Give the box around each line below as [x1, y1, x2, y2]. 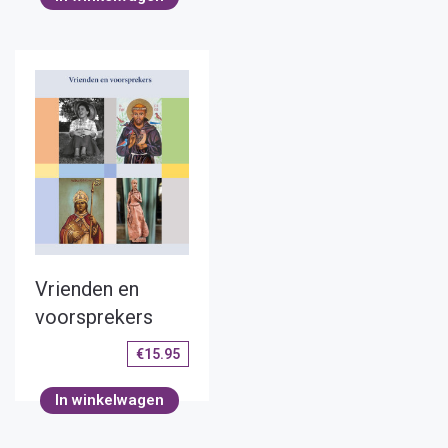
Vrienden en [35, 276, 139, 301]
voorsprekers [35, 304, 153, 329]
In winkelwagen [55, 390, 164, 409]
